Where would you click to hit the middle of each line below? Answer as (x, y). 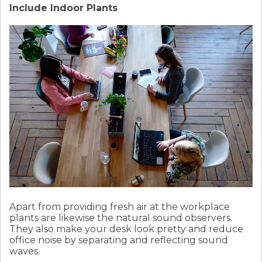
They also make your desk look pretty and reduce (126, 229)
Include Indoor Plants (63, 8)
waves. (25, 251)
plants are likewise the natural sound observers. (121, 218)
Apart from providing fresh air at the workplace (120, 207)
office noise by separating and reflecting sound (119, 240)
